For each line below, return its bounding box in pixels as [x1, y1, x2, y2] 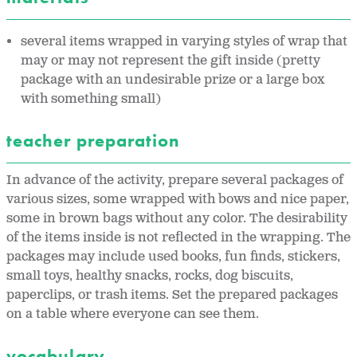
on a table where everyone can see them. [6, 306, 259, 324]
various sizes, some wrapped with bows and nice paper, [6, 191, 349, 209]
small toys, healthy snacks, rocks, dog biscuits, [6, 268, 293, 285]
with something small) [21, 90, 162, 108]
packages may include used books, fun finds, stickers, [6, 249, 340, 266]
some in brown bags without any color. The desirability [6, 210, 347, 228]
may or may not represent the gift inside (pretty [21, 52, 321, 69]
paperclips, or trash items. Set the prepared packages [6, 287, 338, 304]
